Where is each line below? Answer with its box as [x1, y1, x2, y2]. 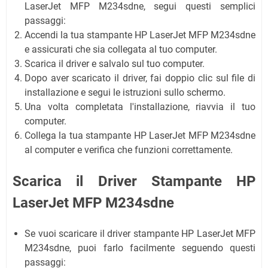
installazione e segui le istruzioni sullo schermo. [25, 86, 226, 98]
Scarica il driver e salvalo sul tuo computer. [25, 57, 205, 69]
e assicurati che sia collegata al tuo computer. [25, 43, 217, 55]
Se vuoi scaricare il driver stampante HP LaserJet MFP [25, 227, 255, 239]
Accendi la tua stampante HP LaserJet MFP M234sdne [25, 29, 255, 41]
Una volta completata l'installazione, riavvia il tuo [25, 100, 255, 112]
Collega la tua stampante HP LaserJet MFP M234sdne [25, 129, 255, 141]
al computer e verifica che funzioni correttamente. [25, 144, 233, 156]
